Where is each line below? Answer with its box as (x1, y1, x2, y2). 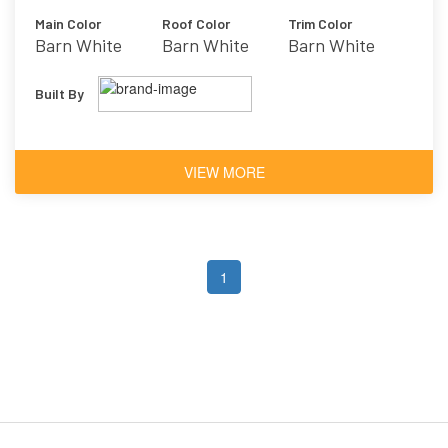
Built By (35, 84, 84, 102)
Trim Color (288, 14, 353, 32)
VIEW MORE (183, 161, 265, 182)
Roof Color (161, 14, 230, 32)
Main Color (35, 14, 101, 32)
